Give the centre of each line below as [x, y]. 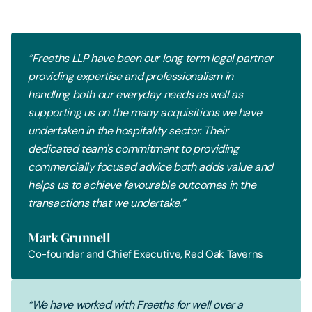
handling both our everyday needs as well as [135, 95]
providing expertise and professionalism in [131, 77]
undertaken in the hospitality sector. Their [128, 131]
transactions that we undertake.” [107, 203]
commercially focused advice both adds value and [150, 167]
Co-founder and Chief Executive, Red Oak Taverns [146, 255]
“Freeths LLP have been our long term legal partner [150, 58]
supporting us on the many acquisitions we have [145, 113]
